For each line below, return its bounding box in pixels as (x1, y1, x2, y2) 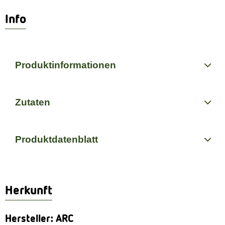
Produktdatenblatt (15, 134, 98, 145)
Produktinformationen (15, 59, 116, 70)
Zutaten (15, 96, 50, 107)
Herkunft (5, 183, 52, 197)
